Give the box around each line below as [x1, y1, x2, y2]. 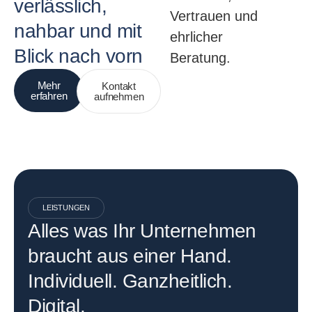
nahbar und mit [14, 19, 141, 42]
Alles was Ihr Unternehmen [28, 219, 256, 242]
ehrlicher [170, 29, 223, 45]
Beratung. [170, 49, 231, 65]
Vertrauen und [170, 8, 258, 24]
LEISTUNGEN [42, 203, 90, 212]
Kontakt [102, 79, 136, 92]
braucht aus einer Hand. [28, 244, 232, 267]
